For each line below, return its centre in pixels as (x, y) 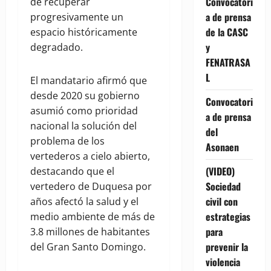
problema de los (67, 141)
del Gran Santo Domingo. (88, 247)
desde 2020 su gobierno (85, 96)
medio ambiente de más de (93, 217)
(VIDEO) (220, 171)
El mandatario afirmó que (89, 81)
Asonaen (222, 147)
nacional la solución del (83, 126)
